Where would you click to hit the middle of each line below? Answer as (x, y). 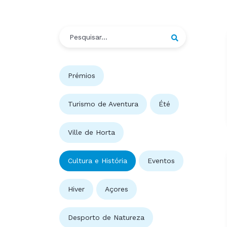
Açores (117, 189)
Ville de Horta (91, 133)
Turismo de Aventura (103, 104)
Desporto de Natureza (106, 218)
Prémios (82, 76)
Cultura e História (98, 161)
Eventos (161, 161)
